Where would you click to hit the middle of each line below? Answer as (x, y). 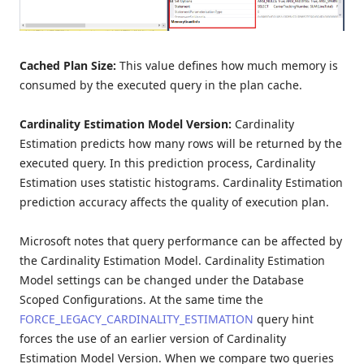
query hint (284, 319)
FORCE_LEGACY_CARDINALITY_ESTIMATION (136, 319)
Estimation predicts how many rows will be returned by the (181, 144)
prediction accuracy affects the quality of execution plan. (174, 202)
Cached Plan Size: (69, 66)
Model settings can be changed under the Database (162, 280)
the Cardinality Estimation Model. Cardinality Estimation (172, 261)
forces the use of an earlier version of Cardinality (153, 339)
